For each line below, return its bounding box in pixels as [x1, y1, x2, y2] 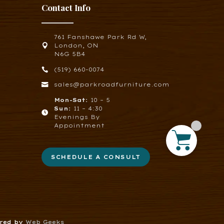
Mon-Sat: [53, 96, 88, 103]
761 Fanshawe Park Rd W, [53, 33, 146, 41]
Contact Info [41, 2, 90, 13]
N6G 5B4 [53, 50, 85, 58]
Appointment [53, 121, 104, 129]
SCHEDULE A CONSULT [51, 153, 141, 160]
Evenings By [53, 113, 100, 120]
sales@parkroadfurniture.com [53, 81, 169, 88]
